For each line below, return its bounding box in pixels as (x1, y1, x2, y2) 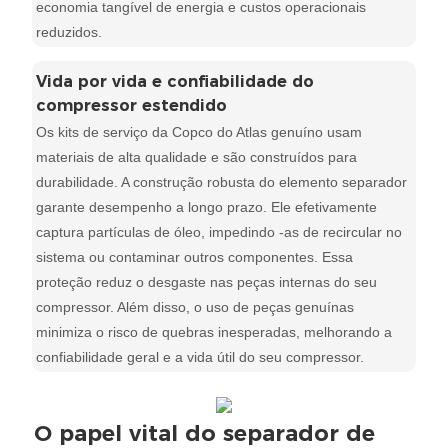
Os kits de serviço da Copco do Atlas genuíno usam (36, 123, 363, 140)
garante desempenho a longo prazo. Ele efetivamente (36, 198, 378, 215)
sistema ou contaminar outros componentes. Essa (36, 248, 354, 265)
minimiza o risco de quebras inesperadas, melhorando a (36, 323, 393, 340)
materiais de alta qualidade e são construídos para (36, 148, 358, 165)
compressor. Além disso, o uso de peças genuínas (36, 298, 355, 315)
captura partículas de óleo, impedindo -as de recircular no (36, 223, 403, 240)
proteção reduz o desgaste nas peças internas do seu (36, 273, 378, 290)
